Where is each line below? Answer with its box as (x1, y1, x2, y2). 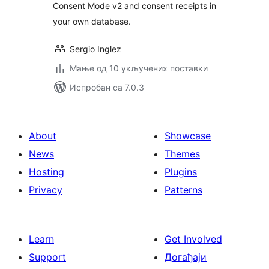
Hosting (29, 166, 64, 178)
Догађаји (165, 251, 207, 263)
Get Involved (165, 233, 222, 245)
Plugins (165, 166, 197, 178)
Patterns (165, 184, 202, 196)
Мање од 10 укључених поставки (70, 63, 208, 73)
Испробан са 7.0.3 (70, 82, 144, 92)
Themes (165, 148, 200, 160)
